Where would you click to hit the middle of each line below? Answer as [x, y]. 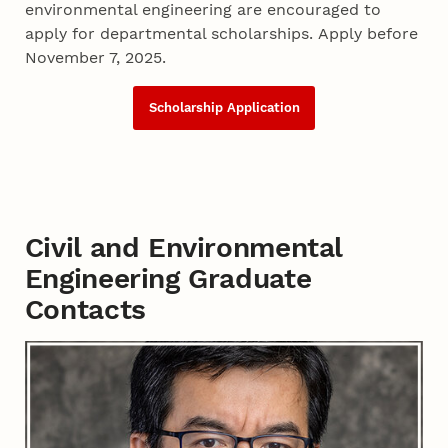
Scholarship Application [224, 108]
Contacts [85, 309]
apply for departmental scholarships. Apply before [222, 34]
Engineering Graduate [168, 278]
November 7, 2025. [96, 58]
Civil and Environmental [183, 247]
